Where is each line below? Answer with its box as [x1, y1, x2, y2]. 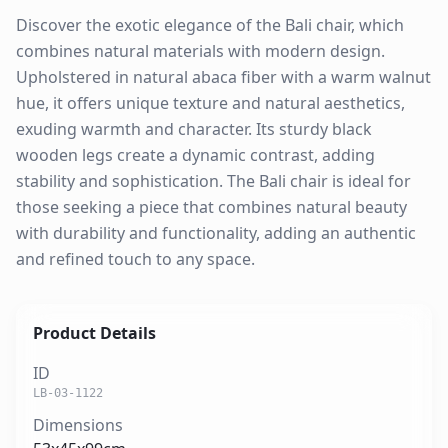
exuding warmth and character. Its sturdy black [16, 118, 372, 140]
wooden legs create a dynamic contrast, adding [16, 144, 375, 166]
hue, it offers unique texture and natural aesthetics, [16, 92, 405, 114]
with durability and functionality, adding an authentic [16, 222, 416, 244]
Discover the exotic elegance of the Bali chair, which [16, 14, 404, 36]
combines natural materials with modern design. [16, 40, 385, 62]
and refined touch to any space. [16, 248, 255, 270]
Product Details [33, 322, 156, 344]
